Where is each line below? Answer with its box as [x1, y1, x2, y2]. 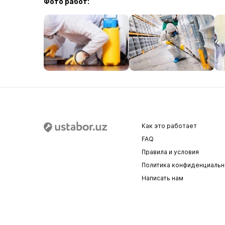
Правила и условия [142, 148, 199, 156]
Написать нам [142, 174, 183, 182]
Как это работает [142, 122, 197, 130]
